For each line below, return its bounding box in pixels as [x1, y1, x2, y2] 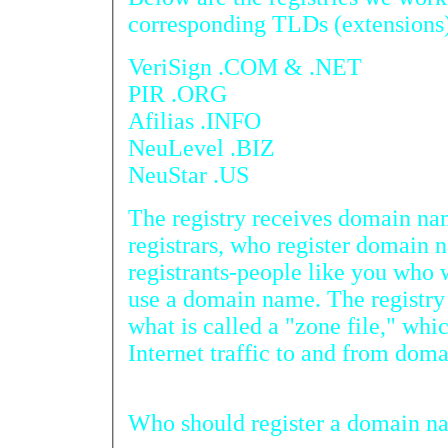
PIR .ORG [128, 80, 227, 107]
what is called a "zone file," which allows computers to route [128, 312, 203, 339]
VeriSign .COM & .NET [128, 53, 362, 80]
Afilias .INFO [128, 107, 261, 134]
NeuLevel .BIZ [128, 134, 275, 161]
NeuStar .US [128, 161, 249, 188]
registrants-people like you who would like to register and [128, 258, 308, 285]
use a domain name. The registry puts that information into [128, 285, 262, 312]
